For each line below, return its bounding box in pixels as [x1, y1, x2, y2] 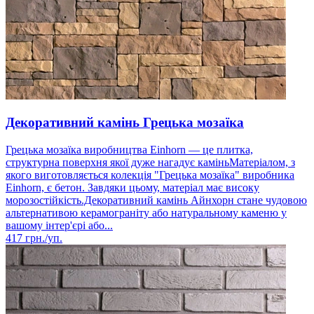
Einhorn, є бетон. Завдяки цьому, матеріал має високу [6, 182, 259, 194]
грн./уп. [22, 232, 62, 245]
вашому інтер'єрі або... [6, 219, 113, 232]
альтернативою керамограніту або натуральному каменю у [6, 207, 287, 219]
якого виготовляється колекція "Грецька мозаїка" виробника [6, 169, 294, 182]
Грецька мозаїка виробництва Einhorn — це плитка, [6, 144, 253, 156]
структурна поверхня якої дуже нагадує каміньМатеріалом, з [6, 156, 295, 169]
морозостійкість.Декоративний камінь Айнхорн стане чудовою [6, 194, 307, 207]
